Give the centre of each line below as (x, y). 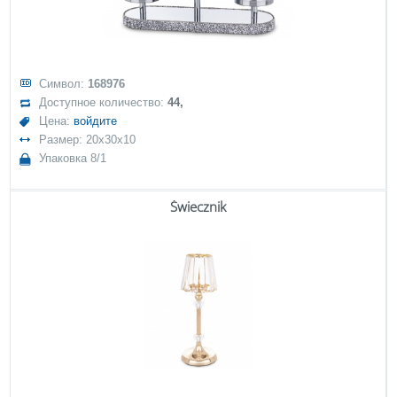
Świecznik (198, 206)
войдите (96, 121)
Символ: (64, 84)
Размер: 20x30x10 (88, 140)
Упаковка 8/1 (73, 158)
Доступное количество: (104, 102)
